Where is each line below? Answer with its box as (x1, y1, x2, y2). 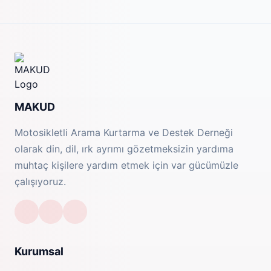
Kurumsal (15, 245, 64, 258)
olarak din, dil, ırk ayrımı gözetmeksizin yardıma (15, 143, 233, 155)
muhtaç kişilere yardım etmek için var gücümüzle (15, 159, 238, 171)
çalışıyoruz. (15, 175, 66, 188)
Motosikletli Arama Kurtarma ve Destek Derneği (15, 126, 233, 139)
